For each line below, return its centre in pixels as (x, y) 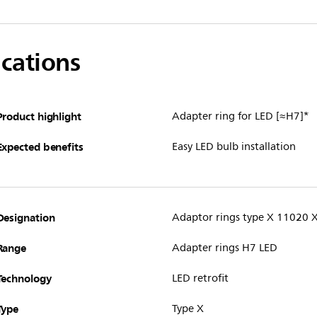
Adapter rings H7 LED (224, 248)
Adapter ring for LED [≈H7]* (240, 116)
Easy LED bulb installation (234, 147)
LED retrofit (200, 278)
